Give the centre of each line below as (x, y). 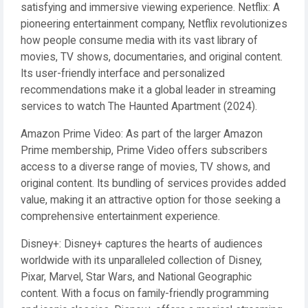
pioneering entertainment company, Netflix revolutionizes (154, 24)
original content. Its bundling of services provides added (153, 184)
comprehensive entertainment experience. (120, 217)
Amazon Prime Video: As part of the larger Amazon (142, 134)
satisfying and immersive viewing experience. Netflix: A (150, 8)
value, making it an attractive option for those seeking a (151, 200)
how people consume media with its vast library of (139, 41)
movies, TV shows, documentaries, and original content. (152, 57)
